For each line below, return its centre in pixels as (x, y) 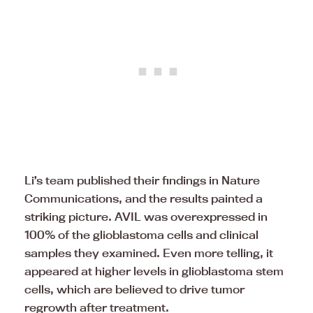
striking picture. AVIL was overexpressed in (146, 217)
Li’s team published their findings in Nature (142, 181)
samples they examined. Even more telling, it (149, 253)
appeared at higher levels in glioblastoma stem (154, 271)
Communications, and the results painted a (144, 199)
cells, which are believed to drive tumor (134, 290)
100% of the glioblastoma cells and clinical (141, 235)
